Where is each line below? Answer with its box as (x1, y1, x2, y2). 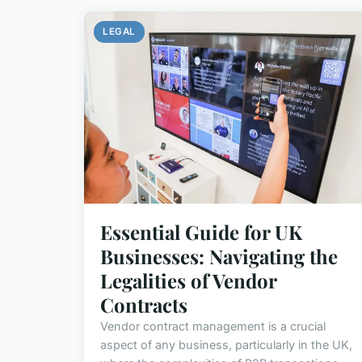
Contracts (100, 292, 187, 318)
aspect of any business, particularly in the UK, (100, 338, 352, 352)
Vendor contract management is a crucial (100, 319, 326, 334)
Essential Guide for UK (100, 219, 302, 246)
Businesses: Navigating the (100, 243, 338, 270)
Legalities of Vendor (100, 267, 276, 294)
